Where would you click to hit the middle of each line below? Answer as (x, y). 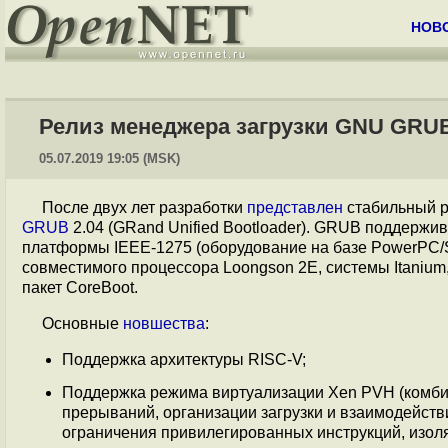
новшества (164, 323)
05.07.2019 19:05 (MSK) (109, 158)
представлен (295, 207)
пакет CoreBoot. (80, 287)
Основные (82, 323)
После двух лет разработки (144, 207)
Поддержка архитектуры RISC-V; (184, 359)
